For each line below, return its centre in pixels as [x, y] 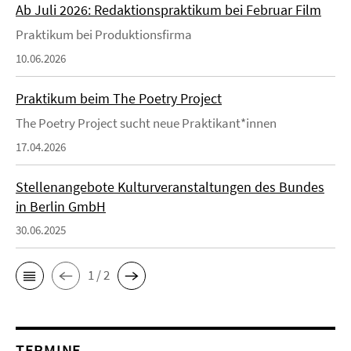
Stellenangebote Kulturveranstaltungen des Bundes [170, 186]
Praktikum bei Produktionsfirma [104, 34]
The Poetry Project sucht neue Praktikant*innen [146, 123]
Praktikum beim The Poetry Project [119, 98]
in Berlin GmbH [61, 206]
